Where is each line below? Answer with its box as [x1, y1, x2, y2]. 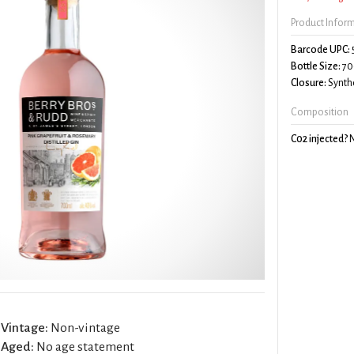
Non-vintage [48, 320, 120, 335]
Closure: [291, 77, 327, 88]
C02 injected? [291, 133, 348, 145]
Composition [291, 106, 349, 118]
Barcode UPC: [291, 43, 351, 55]
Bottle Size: [291, 60, 341, 72]
